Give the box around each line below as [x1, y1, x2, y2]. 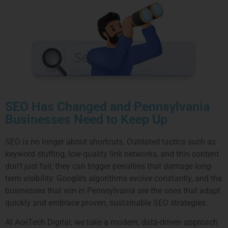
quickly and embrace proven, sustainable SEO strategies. [5, 197, 208, 208]
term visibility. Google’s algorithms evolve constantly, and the [5, 173, 222, 183]
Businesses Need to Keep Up [5, 111, 167, 127]
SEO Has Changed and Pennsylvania [5, 99, 210, 114]
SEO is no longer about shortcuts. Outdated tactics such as [5, 136, 216, 147]
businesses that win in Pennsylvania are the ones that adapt [5, 185, 220, 195]
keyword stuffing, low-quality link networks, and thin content [5, 149, 219, 159]
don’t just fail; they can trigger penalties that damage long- [5, 161, 213, 171]
